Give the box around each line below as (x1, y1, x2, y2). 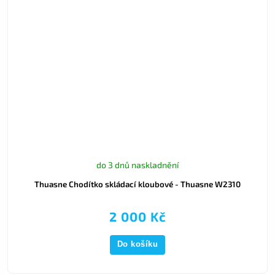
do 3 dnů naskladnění (96, 159, 179, 170)
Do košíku (117, 240, 158, 249)
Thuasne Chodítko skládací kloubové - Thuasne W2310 (34, 179, 241, 189)
